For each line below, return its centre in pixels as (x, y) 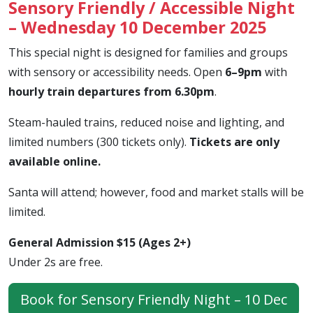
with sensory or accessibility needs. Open (117, 72)
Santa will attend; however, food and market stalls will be (156, 192)
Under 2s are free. (56, 262)
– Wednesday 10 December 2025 (137, 27)
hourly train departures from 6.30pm (111, 91)
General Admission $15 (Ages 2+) (100, 242)
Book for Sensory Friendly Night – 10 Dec (154, 299)
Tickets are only (234, 141)
